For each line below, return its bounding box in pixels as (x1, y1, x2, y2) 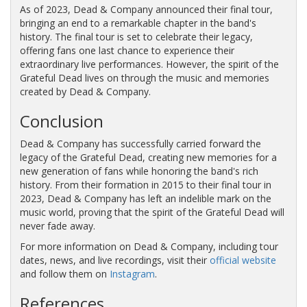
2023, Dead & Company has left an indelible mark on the (19, 191, 271, 205)
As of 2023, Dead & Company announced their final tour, (19, 2, 273, 16)
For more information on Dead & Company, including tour (19, 239, 278, 253)
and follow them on (19, 267, 110, 280)
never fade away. (19, 219, 95, 232)
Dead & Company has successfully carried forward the (19, 136, 261, 150)
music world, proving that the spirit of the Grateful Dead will (19, 205, 284, 219)
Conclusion (19, 109, 103, 132)
